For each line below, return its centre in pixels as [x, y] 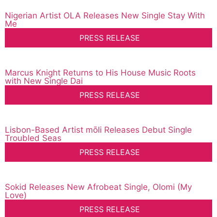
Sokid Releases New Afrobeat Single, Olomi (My [98, 187]
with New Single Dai [44, 81]
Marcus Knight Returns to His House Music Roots [100, 73]
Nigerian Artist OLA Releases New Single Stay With [105, 16]
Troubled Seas [33, 138]
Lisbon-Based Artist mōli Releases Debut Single [98, 130]
